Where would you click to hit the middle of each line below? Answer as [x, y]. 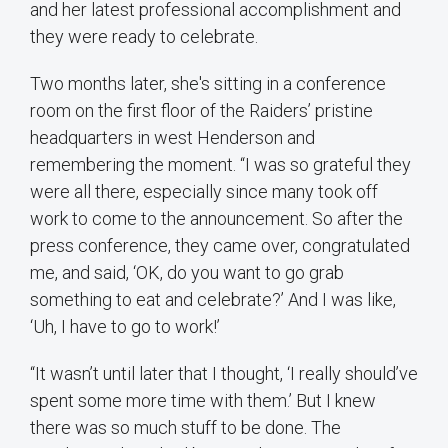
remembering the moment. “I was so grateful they [220, 165]
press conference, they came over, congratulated [220, 246]
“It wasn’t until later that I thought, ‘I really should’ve [224, 374]
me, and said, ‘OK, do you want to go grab [187, 273]
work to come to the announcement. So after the [216, 219]
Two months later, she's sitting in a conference [208, 84]
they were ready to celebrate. [144, 37]
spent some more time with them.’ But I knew [203, 401]
